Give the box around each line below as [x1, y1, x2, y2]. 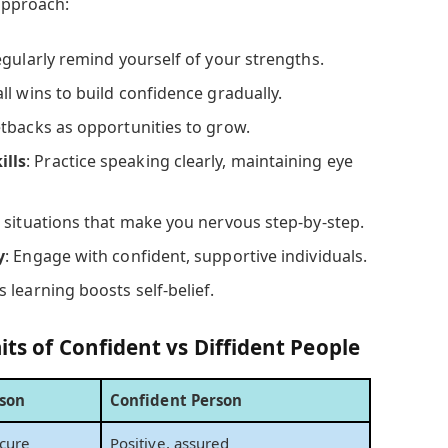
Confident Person [110, 389, 243, 410]
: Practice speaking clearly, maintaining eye [26, 149, 353, 172]
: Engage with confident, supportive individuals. [5, 244, 368, 267]
